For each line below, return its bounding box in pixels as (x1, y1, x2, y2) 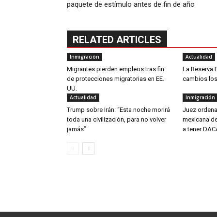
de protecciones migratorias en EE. (67, 75, 164, 82)
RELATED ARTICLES (73, 34, 161, 46)
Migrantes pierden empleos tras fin (67, 65, 164, 73)
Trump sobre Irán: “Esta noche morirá (67, 106, 170, 113)
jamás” (67, 125, 86, 133)
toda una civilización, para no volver (67, 116, 166, 123)
